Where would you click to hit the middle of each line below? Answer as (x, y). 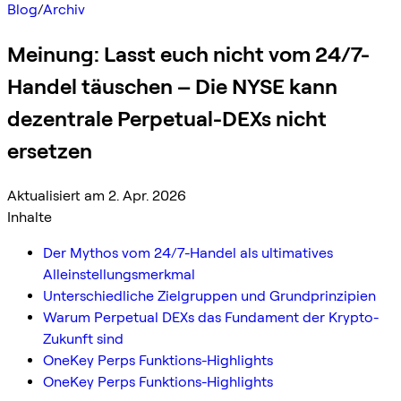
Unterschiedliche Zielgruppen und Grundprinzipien (209, 295)
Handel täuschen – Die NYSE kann (172, 86)
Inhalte (30, 217)
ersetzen (50, 150)
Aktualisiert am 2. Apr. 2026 (97, 195)
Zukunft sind (83, 338)
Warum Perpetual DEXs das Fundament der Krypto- (211, 317)
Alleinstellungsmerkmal (119, 274)
